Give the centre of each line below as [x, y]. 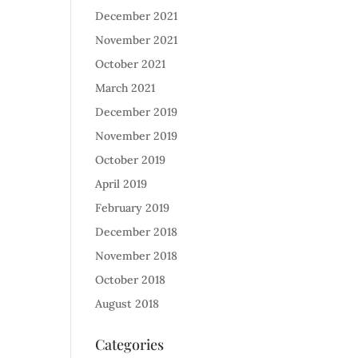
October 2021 [131, 64]
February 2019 [133, 208]
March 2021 [125, 88]
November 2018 [137, 256]
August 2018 [127, 304]
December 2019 [137, 112]
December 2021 [137, 16]
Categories [130, 344]
